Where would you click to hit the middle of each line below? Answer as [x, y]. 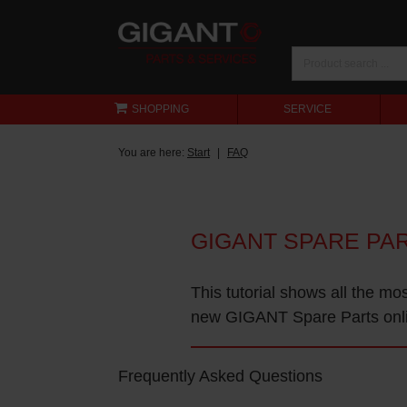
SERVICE [308, 109]
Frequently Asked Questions [220, 376]
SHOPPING [160, 109]
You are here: [153, 152]
